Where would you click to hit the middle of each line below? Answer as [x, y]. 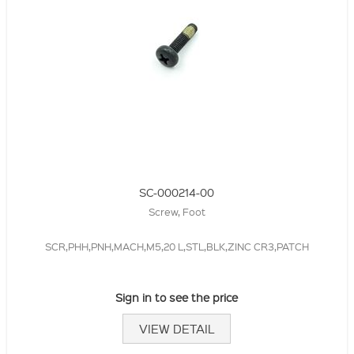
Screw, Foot [177, 212]
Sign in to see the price [177, 298]
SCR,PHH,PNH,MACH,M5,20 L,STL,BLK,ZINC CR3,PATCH [177, 247]
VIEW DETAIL [177, 329]
